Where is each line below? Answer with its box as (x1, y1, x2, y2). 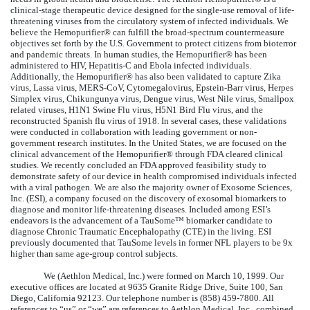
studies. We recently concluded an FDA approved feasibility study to (10, 159, 266, 170)
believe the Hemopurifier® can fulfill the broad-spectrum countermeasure (10, 26, 284, 37)
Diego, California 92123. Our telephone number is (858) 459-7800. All (10, 292, 274, 303)
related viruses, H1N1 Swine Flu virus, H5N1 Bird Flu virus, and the (10, 104, 263, 115)
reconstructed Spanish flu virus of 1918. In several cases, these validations (10, 115, 286, 126)
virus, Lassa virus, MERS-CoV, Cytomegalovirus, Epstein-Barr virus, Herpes (10, 82, 293, 93)
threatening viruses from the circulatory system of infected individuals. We (10, 15, 289, 26)
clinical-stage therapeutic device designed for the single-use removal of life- (10, 4, 294, 15)
